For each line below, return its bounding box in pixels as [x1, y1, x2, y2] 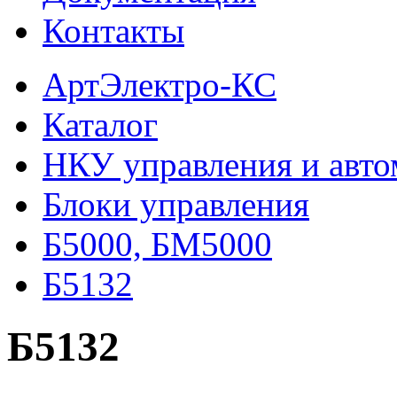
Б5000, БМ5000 [43, 225, 272, 263]
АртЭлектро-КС [43, 66, 276, 104]
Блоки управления [43, 185, 309, 223]
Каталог [43, 105, 158, 144]
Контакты [43, 12, 184, 50]
